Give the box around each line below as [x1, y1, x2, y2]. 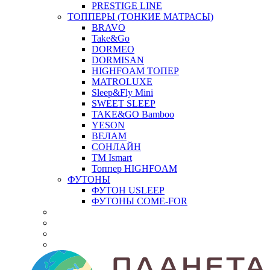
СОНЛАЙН [92, 141, 141, 152]
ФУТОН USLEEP [92, 184, 165, 195]
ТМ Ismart [92, 152, 132, 163]
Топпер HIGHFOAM [92, 163, 177, 174]
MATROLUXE [92, 76, 152, 87]
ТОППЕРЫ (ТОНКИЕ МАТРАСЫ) [67, 11, 213, 22]
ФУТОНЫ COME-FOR [92, 195, 187, 206]
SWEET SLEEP [92, 98, 155, 108]
